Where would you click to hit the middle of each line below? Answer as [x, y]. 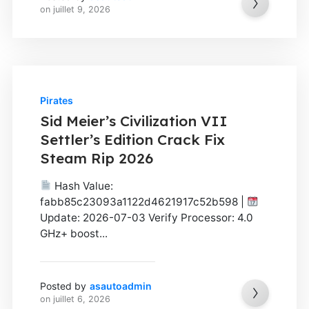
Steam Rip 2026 [96, 158]
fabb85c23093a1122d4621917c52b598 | [143, 201]
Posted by [63, 286]
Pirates [56, 100]
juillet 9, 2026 [81, 9]
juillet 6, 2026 [81, 299]
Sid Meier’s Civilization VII [133, 120]
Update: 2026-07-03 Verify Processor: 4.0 [146, 217]
